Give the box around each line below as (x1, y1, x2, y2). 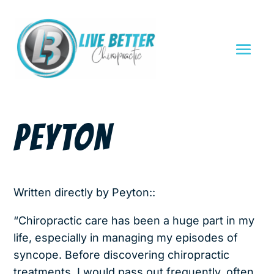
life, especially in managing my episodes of (13, 231, 239, 244)
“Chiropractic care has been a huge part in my (13, 213, 255, 227)
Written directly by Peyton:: (13, 185, 156, 199)
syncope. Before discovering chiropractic (13, 248, 230, 261)
